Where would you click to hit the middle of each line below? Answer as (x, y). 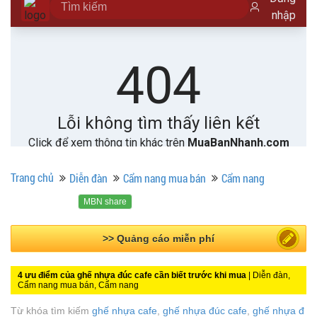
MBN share (105, 202)
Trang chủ (32, 178)
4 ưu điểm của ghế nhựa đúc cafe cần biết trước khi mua (132, 276)
